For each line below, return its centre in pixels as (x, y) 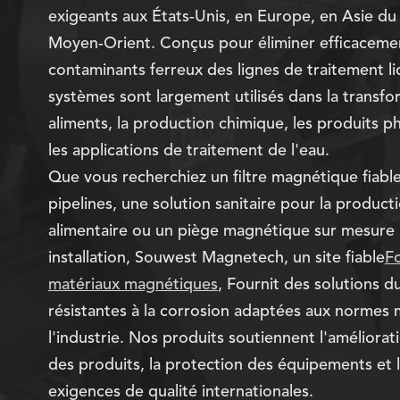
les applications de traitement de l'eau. (188, 151)
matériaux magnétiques (133, 285)
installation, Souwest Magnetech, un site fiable (216, 258)
